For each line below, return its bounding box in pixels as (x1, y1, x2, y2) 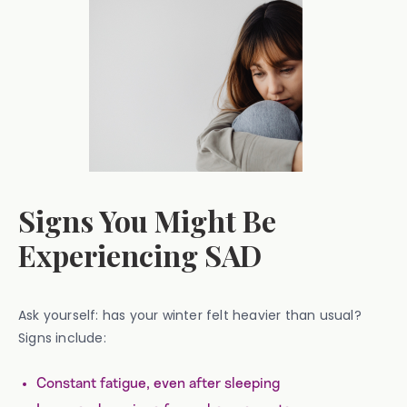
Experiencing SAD (18, 235, 262, 274)
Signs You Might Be (18, 201, 276, 240)
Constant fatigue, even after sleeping (36, 376, 280, 391)
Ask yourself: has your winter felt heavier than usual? (18, 306, 362, 324)
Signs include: (18, 329, 106, 347)
